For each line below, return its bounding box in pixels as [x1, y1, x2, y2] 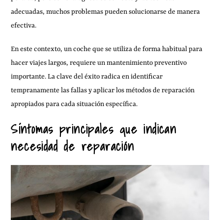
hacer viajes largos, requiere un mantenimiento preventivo [11, 59, 187, 67]
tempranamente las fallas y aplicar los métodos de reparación [11, 86, 195, 94]
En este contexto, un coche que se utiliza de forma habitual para [11, 45, 203, 53]
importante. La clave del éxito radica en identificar [11, 73, 163, 81]
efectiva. [11, 22, 37, 29]
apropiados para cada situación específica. [11, 100, 138, 108]
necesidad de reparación [11, 137, 135, 156]
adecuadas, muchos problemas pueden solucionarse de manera [11, 8, 200, 16]
